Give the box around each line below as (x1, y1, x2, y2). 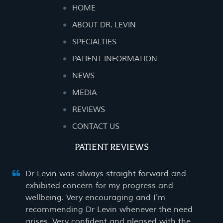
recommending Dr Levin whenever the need (25, 205, 193, 215)
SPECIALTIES (72, 37, 116, 47)
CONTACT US (72, 122, 119, 131)
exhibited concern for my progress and (25, 181, 174, 191)
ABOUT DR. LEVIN (72, 20, 136, 30)
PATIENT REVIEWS (74, 142, 149, 152)
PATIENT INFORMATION (72, 54, 157, 64)
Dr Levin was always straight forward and (25, 169, 187, 179)
